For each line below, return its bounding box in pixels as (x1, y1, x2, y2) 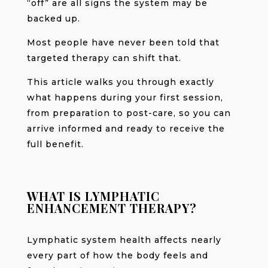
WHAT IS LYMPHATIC (26, 187, 160, 204)
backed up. (26, 13, 80, 24)
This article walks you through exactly (26, 76, 214, 87)
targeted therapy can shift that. (26, 52, 181, 63)
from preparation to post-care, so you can (26, 107, 231, 118)
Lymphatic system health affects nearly (26, 234, 221, 245)
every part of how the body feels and (26, 249, 208, 261)
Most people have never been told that (26, 36, 220, 48)
